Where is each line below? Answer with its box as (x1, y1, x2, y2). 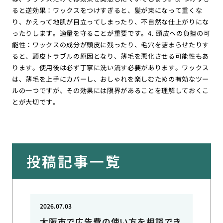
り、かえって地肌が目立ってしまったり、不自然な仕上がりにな (11, 16, 210, 26)
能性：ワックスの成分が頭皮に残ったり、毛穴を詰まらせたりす (11, 39, 210, 49)
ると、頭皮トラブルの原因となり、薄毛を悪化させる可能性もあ (11, 51, 210, 61)
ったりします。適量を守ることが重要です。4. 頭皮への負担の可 (11, 28, 211, 38)
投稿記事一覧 (26, 150, 121, 171)
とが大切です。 (11, 97, 60, 107)
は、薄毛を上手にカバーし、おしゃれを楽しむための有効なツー (11, 74, 210, 84)
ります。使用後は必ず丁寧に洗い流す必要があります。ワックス (11, 62, 210, 72)
